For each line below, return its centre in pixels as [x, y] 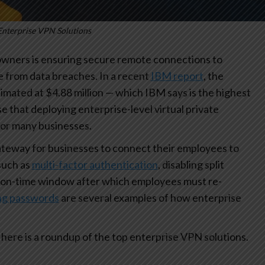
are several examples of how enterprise [150, 198]
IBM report [177, 76]
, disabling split [191, 165]
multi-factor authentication [95, 165]
